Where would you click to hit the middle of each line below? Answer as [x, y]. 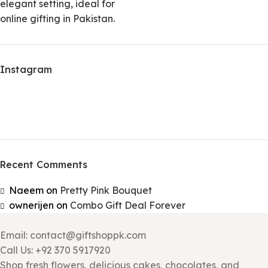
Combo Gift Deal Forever [128, 205]
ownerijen [31, 205]
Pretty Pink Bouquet [106, 190]
